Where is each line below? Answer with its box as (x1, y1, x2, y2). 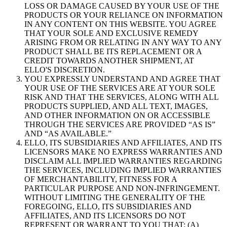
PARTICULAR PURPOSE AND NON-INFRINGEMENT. (24, 184, 220, 193)
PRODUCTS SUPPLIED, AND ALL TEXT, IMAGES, (24, 102, 208, 111)
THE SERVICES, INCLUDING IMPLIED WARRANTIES (24, 166, 221, 175)
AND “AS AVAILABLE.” (24, 129, 111, 138)
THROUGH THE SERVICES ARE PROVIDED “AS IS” (24, 120, 215, 129)
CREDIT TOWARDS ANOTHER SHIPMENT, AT (24, 56, 194, 65)
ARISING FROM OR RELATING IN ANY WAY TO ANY (24, 38, 221, 47)
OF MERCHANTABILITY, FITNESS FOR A (24, 175, 177, 184)
